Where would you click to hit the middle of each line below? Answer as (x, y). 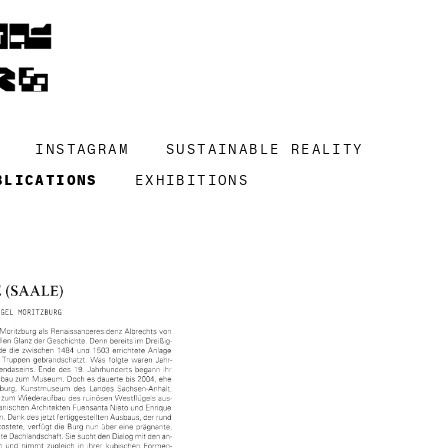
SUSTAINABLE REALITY (265, 149)
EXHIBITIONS (192, 180)
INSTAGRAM (82, 149)
